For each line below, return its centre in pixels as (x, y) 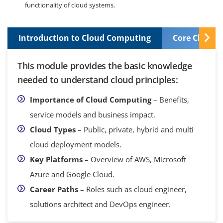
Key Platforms (56, 159)
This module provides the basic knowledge (105, 65)
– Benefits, (170, 99)
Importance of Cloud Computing (91, 99)
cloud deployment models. (76, 144)
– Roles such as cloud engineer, (132, 189)
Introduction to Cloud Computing (85, 38)
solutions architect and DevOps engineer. (100, 204)
